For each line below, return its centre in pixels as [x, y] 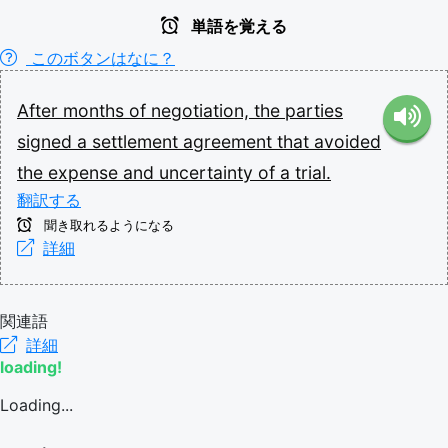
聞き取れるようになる [107, 225]
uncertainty [208, 172]
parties [314, 110]
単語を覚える [237, 26]
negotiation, [202, 110]
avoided [347, 141]
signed [47, 141]
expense [85, 172]
